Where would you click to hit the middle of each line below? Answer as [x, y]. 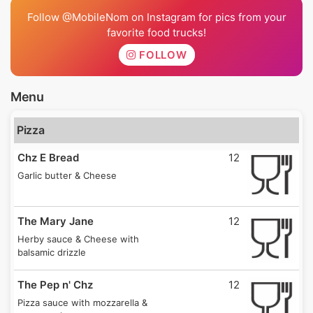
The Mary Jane [56, 221]
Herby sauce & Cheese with [78, 239]
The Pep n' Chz [55, 284]
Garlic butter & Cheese [67, 175]
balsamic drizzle [52, 252]
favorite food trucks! [156, 32]
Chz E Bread [48, 157]
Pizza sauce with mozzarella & [82, 302]
